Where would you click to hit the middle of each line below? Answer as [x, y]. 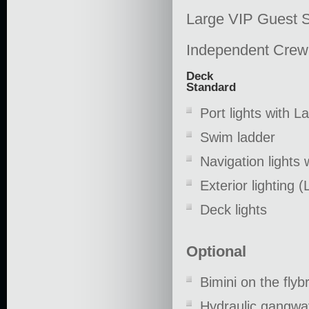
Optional [216, 251]
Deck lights [233, 209]
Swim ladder [238, 137]
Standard [211, 87]
